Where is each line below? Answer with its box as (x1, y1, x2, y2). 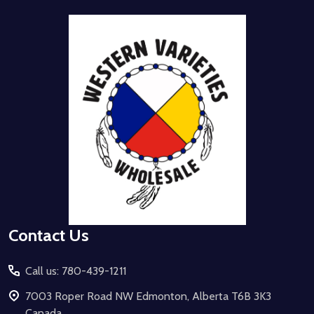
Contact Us (8, 224, 89, 245)
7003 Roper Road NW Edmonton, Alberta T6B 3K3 (25, 289, 271, 303)
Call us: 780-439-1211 (25, 264, 126, 278)
